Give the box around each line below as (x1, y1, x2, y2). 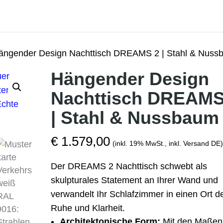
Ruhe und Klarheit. (50, 203, 125, 213)
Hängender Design (50, 69, 209, 89)
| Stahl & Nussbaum (50, 108, 219, 128)
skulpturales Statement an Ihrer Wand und (50, 175, 218, 185)
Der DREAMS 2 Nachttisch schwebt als (50, 161, 207, 171)
